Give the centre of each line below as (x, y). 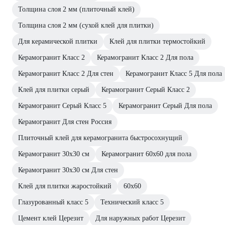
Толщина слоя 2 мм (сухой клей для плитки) (86, 25)
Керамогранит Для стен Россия (65, 122)
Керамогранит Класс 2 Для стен (66, 73)
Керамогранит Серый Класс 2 (146, 89)
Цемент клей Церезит (51, 218)
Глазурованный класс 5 (53, 202)
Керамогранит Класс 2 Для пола (145, 57)
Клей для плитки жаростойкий (65, 186)
